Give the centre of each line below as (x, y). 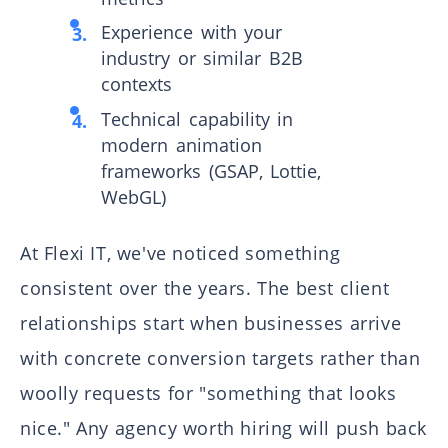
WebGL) (134, 197)
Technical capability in (197, 119)
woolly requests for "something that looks (208, 393)
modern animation (181, 145)
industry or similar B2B (202, 58)
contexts (137, 84)
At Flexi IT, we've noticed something (180, 253)
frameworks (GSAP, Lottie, (211, 171)
